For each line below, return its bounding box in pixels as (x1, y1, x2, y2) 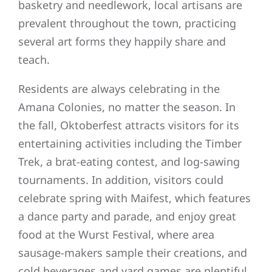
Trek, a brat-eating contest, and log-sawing (18, 154, 240, 169)
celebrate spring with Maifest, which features (18, 191, 251, 206)
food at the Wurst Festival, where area (18, 227, 214, 242)
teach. (18, 52, 53, 67)
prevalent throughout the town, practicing (18, 16, 236, 31)
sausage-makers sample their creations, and (18, 245, 247, 260)
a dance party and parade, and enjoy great (18, 209, 236, 224)
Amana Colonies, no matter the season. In (18, 100, 236, 115)
